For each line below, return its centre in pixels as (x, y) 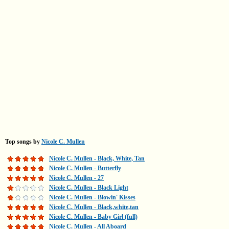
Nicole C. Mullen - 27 (76, 178)
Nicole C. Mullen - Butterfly (85, 168)
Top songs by (23, 142)
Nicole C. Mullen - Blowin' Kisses (92, 197)
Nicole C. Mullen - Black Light (89, 188)
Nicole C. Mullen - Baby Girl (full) (93, 217)
